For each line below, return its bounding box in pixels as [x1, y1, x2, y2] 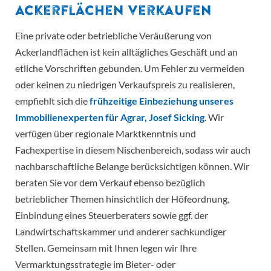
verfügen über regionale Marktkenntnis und [15, 128, 196, 140]
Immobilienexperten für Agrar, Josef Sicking [15, 111, 204, 123]
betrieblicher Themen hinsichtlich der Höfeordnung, [15, 193, 229, 205]
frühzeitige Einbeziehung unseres [90, 95, 233, 107]
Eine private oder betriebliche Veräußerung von [15, 30, 212, 42]
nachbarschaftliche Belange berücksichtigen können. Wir [15, 160, 249, 172]
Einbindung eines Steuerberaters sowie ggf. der [15, 209, 208, 221]
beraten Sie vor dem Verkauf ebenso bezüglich [15, 177, 205, 189]
